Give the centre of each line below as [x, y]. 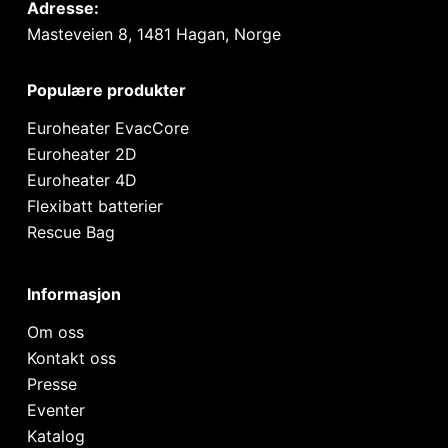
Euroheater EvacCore [107, 128]
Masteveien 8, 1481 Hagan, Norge [153, 34]
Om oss [55, 332]
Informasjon [73, 294]
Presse [51, 384]
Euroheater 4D [81, 180]
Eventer [55, 410]
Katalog [55, 436]
